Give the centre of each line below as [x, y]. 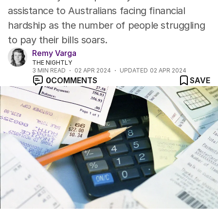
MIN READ [51, 70]
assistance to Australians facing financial [97, 11]
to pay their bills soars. [58, 40]
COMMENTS [74, 80]
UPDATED [134, 70]
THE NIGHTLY [52, 63]
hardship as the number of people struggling [107, 25]
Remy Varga [54, 53]
